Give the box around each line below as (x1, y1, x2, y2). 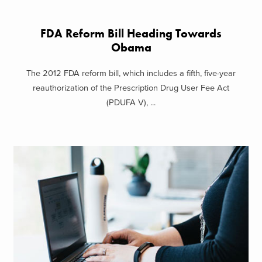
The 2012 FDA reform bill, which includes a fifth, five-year (26, 68, 236, 79)
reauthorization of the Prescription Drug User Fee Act (33, 83, 229, 94)
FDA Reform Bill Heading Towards (40, 26, 222, 41)
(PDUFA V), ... (106, 98, 156, 108)
